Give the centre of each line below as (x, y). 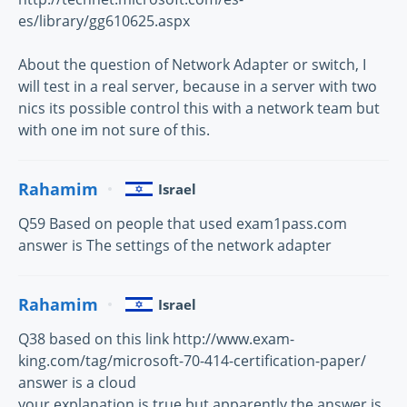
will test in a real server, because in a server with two (198, 87)
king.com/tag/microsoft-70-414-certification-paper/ (192, 361)
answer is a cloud (77, 383)
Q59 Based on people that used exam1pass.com (183, 224)
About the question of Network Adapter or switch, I (192, 65)
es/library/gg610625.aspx (104, 21)
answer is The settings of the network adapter (175, 246)
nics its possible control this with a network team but (199, 109)
